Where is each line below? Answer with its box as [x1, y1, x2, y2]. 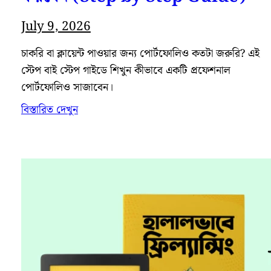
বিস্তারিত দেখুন [21, 102, 78, 119]
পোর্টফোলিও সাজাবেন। [21, 79, 113, 97]
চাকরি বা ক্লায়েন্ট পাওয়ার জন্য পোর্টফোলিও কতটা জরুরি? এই [21, 45, 260, 63]
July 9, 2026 [21, 16, 91, 37]
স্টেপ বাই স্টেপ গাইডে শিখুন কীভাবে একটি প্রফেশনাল [21, 62, 230, 80]
